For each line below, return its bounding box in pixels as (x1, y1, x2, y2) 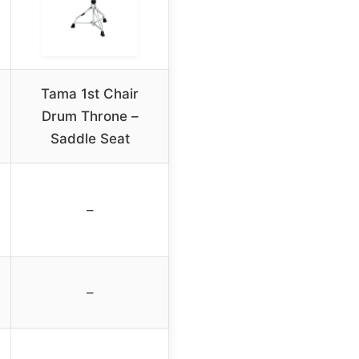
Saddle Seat (50, 131, 130, 147)
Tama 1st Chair (41, 86, 139, 103)
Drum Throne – (41, 108, 139, 125)
